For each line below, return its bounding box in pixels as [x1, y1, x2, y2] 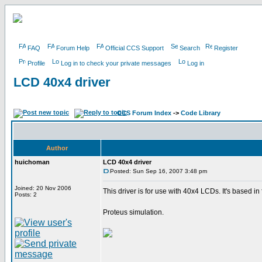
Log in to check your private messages [61, 60, 171, 67]
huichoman [15, 158, 50, 166]
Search [180, 44, 200, 51]
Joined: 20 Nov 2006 [15, 185, 71, 191]
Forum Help [56, 44, 89, 51]
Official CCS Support [105, 44, 164, 51]
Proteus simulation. [103, 208, 164, 216]
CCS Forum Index [117, 109, 171, 116]
